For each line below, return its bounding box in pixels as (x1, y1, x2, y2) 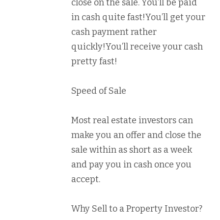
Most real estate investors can (71, 115, 193, 126)
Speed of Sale (71, 85, 126, 97)
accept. (71, 174, 100, 185)
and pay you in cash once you (71, 159, 192, 170)
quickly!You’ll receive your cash (71, 41, 203, 53)
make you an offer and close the (71, 130, 201, 141)
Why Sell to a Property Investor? (71, 203, 202, 215)
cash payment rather (71, 27, 157, 38)
